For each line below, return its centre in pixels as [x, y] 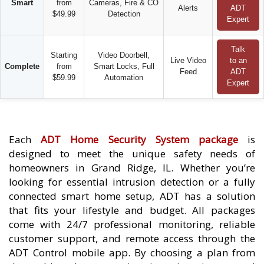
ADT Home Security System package [139, 139]
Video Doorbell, [124, 55]
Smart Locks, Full [124, 66]
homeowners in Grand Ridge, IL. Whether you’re [132, 167]
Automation [124, 77]
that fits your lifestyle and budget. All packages [132, 210]
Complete [22, 66]
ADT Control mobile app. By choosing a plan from [132, 252]
